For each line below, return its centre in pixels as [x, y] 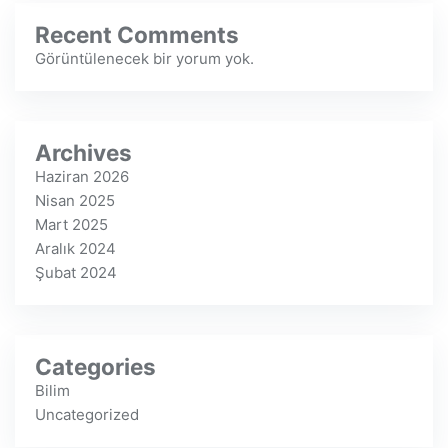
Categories [95, 366]
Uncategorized [87, 414]
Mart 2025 [71, 224]
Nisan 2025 [75, 200]
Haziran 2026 [82, 176]
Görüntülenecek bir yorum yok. [144, 58]
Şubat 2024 [76, 272]
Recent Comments [137, 34]
